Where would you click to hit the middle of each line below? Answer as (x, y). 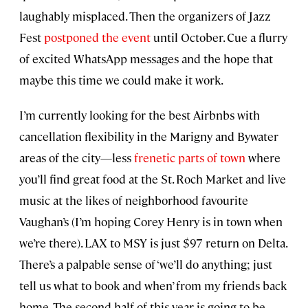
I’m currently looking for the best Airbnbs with (140, 114)
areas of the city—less (77, 157)
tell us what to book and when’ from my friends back (153, 285)
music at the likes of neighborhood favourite (134, 200)
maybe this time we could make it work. (121, 79)
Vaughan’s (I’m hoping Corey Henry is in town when (151, 221)
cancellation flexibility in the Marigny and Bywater (149, 136)
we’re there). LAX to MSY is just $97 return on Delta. (153, 242)
